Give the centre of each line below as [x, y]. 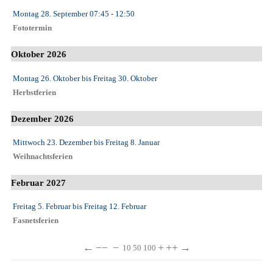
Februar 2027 [38, 182]
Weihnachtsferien [43, 156]
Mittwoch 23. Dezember [52, 142]
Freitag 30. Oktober [125, 78]
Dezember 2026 [42, 118]
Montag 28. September [50, 14]
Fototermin [32, 28]
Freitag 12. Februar [115, 206]
